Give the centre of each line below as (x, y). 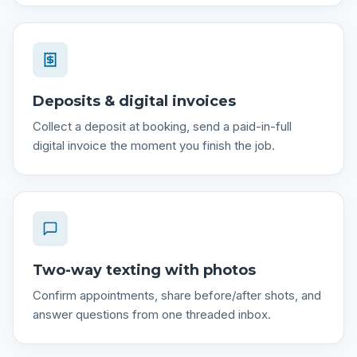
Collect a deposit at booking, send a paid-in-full (162, 126)
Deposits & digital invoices (134, 101)
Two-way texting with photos (144, 270)
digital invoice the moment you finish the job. (154, 145)
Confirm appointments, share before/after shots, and (177, 295)
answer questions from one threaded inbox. (152, 314)
